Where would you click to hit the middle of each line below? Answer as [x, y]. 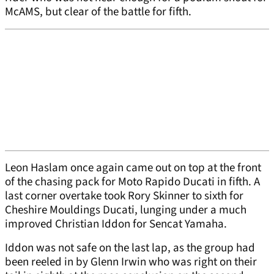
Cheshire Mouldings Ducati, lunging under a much [126, 210]
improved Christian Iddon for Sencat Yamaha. [116, 224]
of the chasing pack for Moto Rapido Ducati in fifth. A [132, 182]
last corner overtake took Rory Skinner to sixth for [124, 196]
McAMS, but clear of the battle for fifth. [98, 12]
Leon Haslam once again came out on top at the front [133, 168]
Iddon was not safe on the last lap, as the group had [130, 248]
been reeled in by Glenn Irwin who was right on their [131, 262]
